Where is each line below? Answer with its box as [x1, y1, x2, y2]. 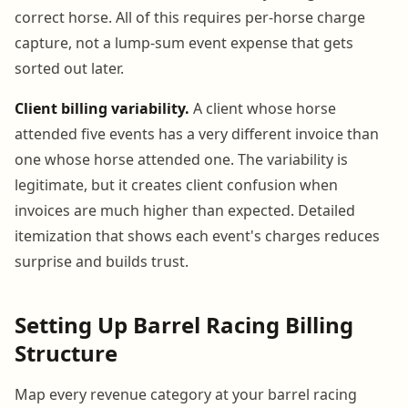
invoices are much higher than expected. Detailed [15, 199, 355, 220]
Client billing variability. [15, 97, 189, 118]
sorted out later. [15, 57, 124, 78]
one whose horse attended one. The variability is [15, 148, 348, 169]
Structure [15, 337, 117, 368]
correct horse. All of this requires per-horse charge [15, 6, 365, 27]
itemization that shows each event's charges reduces [15, 225, 380, 246]
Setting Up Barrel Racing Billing [15, 309, 353, 340]
